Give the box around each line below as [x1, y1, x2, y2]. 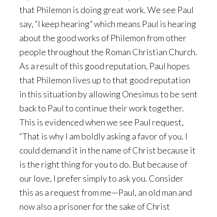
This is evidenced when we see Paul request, [19, 117, 184, 127]
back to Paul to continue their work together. [19, 103, 184, 113]
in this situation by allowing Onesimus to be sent [19, 89, 198, 99]
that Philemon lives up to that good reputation [19, 75, 190, 85]
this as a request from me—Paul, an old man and [19, 187, 192, 198]
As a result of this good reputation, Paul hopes [19, 61, 190, 71]
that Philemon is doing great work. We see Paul [19, 4, 194, 15]
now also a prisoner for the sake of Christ [19, 201, 170, 212]
